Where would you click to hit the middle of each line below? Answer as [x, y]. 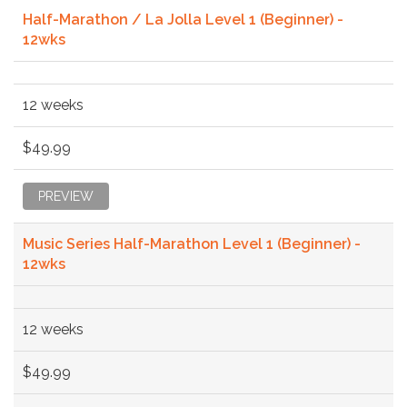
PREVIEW [66, 196]
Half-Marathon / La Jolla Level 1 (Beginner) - [183, 19]
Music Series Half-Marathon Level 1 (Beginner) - [192, 243]
